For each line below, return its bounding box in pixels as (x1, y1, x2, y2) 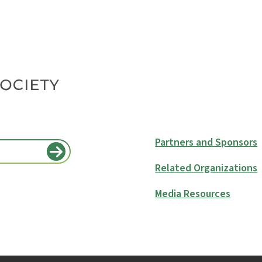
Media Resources (155, 186, 231, 201)
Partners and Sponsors (155, 135, 258, 150)
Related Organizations (155, 160, 258, 175)
